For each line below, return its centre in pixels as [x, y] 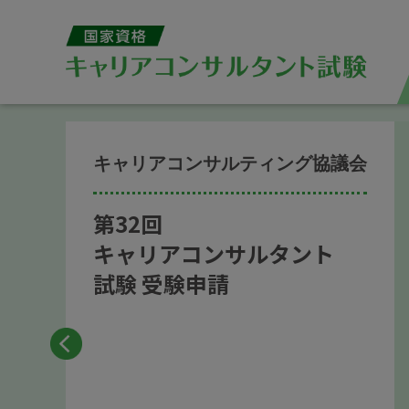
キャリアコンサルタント [214, 253]
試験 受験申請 [161, 283]
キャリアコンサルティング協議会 [230, 163]
